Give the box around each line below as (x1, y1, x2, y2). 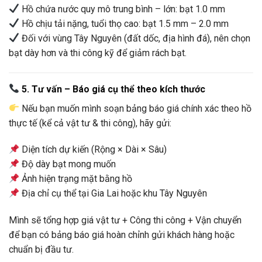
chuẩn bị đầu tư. (9, 244, 74, 256)
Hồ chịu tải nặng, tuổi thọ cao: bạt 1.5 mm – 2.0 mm (19, 18, 229, 29)
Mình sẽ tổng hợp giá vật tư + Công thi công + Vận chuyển (9, 215, 242, 226)
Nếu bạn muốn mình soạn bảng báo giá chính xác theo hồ (19, 102, 252, 114)
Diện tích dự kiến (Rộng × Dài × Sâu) (19, 144, 167, 156)
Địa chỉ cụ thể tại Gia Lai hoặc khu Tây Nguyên (19, 188, 208, 199)
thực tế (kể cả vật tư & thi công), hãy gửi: (9, 117, 171, 129)
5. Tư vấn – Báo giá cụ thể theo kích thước (19, 83, 206, 95)
